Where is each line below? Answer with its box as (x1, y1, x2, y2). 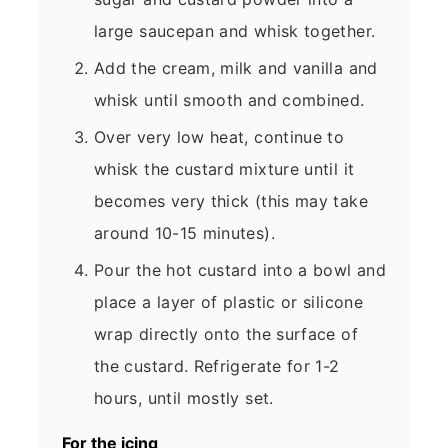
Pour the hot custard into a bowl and (94, 260, 386, 281)
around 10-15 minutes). (94, 223, 275, 244)
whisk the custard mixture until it (94, 159, 355, 180)
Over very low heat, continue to (94, 127, 345, 148)
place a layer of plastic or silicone (94, 292, 363, 313)
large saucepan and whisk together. (94, 21, 376, 42)
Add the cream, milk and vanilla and (94, 58, 378, 79)
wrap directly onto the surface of (94, 324, 358, 345)
